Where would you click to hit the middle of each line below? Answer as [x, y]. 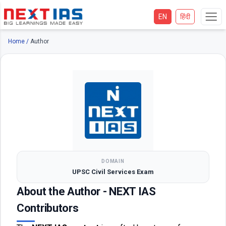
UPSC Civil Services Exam [113, 172]
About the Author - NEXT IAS [86, 191]
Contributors [48, 208]
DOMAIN [113, 161]
